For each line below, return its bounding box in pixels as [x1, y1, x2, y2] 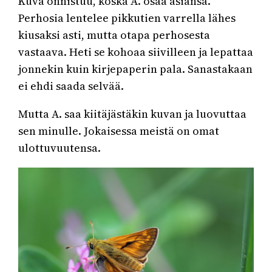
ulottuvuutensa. [18, 140, 101, 156]
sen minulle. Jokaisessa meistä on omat [18, 123, 220, 139]
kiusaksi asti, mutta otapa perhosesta [18, 27, 211, 43]
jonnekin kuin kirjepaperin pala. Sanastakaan [18, 61, 253, 77]
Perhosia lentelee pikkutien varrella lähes [18, 10, 236, 26]
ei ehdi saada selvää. [18, 78, 124, 94]
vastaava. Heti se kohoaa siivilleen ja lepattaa [18, 44, 254, 60]
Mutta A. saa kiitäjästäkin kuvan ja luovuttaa [18, 106, 247, 122]
